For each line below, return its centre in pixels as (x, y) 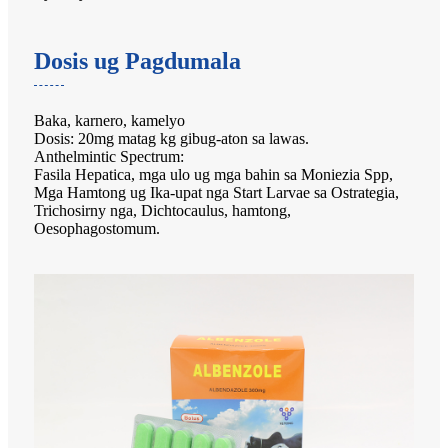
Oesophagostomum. (97, 228)
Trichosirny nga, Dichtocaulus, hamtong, (162, 210)
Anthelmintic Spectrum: (109, 156)
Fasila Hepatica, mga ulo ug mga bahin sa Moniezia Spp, (213, 174)
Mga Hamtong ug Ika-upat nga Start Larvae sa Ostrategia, (216, 192)
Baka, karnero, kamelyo (109, 120)
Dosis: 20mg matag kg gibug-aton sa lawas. (171, 138)
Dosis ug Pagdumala (137, 60)
